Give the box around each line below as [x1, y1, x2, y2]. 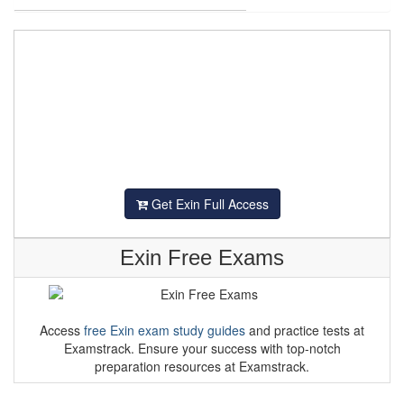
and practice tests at [245, 321, 364, 339]
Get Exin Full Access [147, 195, 269, 213]
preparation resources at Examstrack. [95, 357, 309, 375]
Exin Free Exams [120, 245, 284, 270]
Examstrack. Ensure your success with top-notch [63, 339, 341, 357]
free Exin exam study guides [84, 321, 245, 339]
